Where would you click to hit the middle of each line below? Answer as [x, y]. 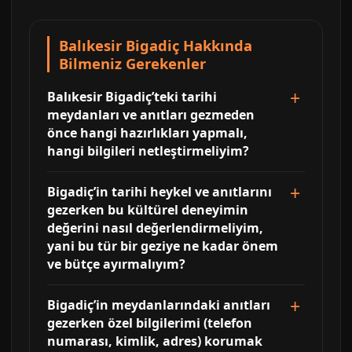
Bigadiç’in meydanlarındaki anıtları [159, 305]
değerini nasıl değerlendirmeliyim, [155, 228]
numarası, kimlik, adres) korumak [155, 341]
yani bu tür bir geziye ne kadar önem [163, 246]
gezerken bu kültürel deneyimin [148, 210]
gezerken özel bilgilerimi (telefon [150, 323]
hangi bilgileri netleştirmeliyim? [148, 151]
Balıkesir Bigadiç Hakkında [156, 45]
